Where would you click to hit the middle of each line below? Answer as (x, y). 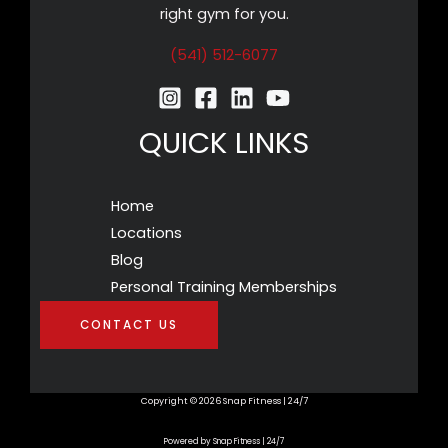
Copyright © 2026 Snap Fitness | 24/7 (224, 401)
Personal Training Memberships (224, 287)
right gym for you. (224, 13)
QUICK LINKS (224, 142)
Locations (146, 233)
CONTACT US (129, 325)
